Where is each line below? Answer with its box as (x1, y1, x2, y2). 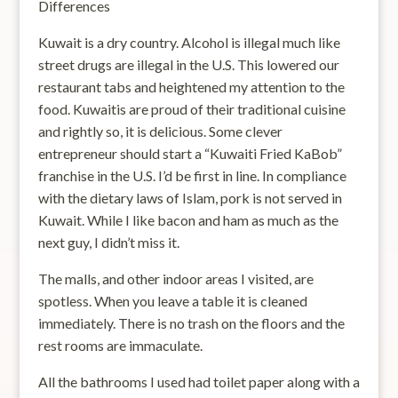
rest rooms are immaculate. (37, 337, 203, 354)
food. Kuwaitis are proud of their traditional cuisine (37, 100, 346, 117)
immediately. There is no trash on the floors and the (37, 314, 345, 331)
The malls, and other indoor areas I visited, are (37, 270, 314, 287)
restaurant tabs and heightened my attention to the (37, 78, 345, 95)
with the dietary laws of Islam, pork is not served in (37, 189, 342, 206)
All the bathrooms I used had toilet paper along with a (37, 373, 360, 390)
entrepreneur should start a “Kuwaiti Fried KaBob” (37, 145, 342, 162)
